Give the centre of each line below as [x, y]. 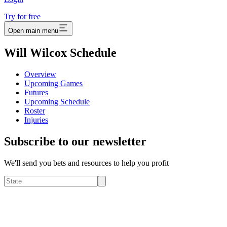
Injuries [36, 120]
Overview [40, 74]
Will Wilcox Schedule [60, 53]
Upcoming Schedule [57, 102]
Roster [35, 111]
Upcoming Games [53, 84]
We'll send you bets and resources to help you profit [86, 163]
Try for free [22, 17]
